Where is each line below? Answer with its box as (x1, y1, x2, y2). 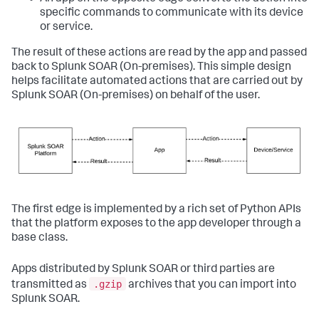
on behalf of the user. (153, 90, 260, 102)
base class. (11, 233, 68, 245)
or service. (40, 22, 93, 33)
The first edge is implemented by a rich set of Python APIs (11, 204, 301, 216)
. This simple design (193, 62, 291, 73)
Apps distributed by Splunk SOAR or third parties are (11, 264, 275, 276)
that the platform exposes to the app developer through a (11, 219, 301, 231)
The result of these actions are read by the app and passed (11, 48, 307, 59)
